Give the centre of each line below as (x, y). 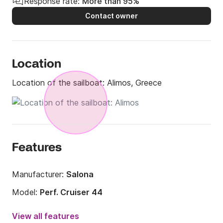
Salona (80, 174)
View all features (46, 216)
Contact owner (111, 16)
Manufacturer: (39, 174)
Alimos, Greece (134, 83)
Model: (26, 192)
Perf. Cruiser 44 (71, 192)
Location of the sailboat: (59, 83)
